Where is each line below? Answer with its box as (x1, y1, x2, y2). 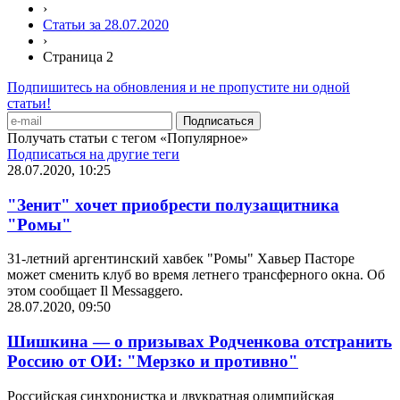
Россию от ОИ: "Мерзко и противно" (7, 351, 298, 371)
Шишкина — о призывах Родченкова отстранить (7, 331, 392, 351)
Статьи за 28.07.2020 (43, 16, 169, 32)
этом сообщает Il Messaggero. (7, 283, 183, 299)
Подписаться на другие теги (7, 146, 179, 162)
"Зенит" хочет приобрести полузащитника (7, 195, 339, 214)
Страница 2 (43, 48, 113, 64)
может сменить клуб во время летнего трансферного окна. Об (7, 267, 385, 283)
